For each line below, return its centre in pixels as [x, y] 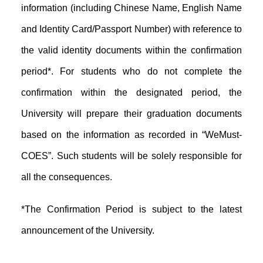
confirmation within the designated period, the [131, 92]
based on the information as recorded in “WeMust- [131, 135]
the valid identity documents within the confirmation [131, 50]
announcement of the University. [88, 231]
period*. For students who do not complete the [131, 71]
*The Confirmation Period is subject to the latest [131, 210]
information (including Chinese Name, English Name [131, 8]
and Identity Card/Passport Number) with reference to [131, 29]
